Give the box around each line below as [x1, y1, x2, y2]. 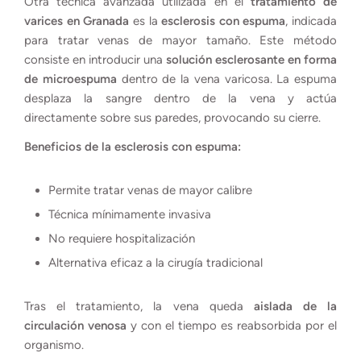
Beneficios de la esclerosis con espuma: [24, 139, 244, 154]
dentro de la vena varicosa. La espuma [116, 71, 337, 86]
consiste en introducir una [24, 52, 166, 67]
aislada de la [253, 298, 337, 313]
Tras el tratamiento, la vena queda [24, 298, 254, 313]
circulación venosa [24, 317, 127, 333]
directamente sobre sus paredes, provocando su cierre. [24, 110, 321, 125]
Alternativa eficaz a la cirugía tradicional [48, 255, 263, 270]
